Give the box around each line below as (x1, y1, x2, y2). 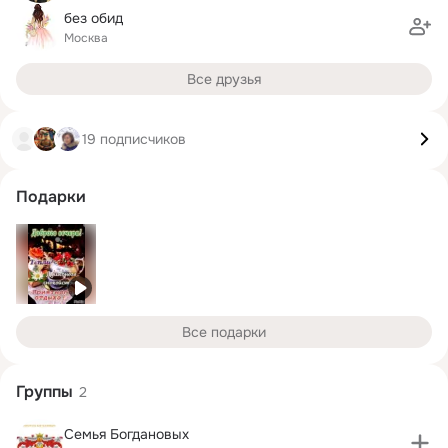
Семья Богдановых (64, 424, 189, 443)
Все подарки (182, 323, 266, 341)
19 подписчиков (82, 129, 186, 148)
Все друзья (187, 70, 261, 88)
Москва (64, 29, 108, 46)
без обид (64, 8, 123, 27)
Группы (16, 381, 73, 402)
